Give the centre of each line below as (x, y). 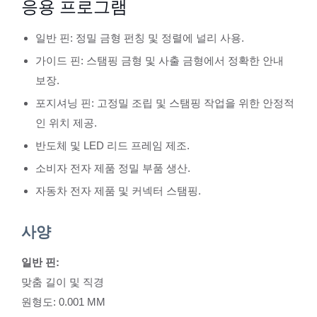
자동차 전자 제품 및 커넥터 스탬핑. (118, 191)
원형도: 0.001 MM (63, 302)
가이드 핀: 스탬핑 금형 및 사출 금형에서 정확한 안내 (160, 60)
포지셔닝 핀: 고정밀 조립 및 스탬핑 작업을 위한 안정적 (165, 103)
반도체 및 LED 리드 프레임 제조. (113, 145)
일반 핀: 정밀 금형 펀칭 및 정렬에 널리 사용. (140, 38)
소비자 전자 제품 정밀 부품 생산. (113, 168)
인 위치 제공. (66, 123)
